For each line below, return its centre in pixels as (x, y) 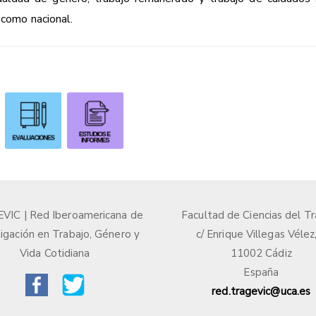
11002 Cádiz (261, 253)
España (261, 272)
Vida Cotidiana (55, 253)
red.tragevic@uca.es (261, 291)
